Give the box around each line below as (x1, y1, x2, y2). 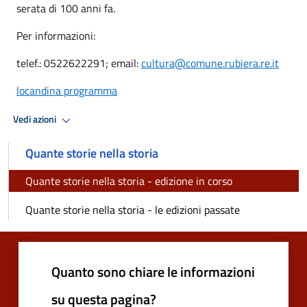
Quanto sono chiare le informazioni (51, 260, 255, 282)
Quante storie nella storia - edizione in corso (25, 172, 232, 189)
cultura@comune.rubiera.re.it (141, 54, 279, 71)
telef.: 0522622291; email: (16, 54, 141, 71)
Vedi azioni (13, 112, 58, 127)
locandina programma (16, 82, 117, 99)
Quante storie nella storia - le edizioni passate (25, 201, 240, 218)
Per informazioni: (16, 27, 95, 44)
